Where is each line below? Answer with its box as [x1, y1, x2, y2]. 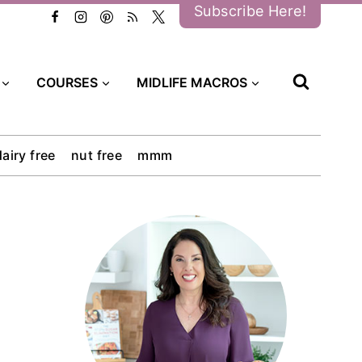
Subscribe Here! [194, 2, 306, 19]
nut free [71, 147, 123, 164]
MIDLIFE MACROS [137, 74, 247, 90]
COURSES [36, 74, 98, 90]
